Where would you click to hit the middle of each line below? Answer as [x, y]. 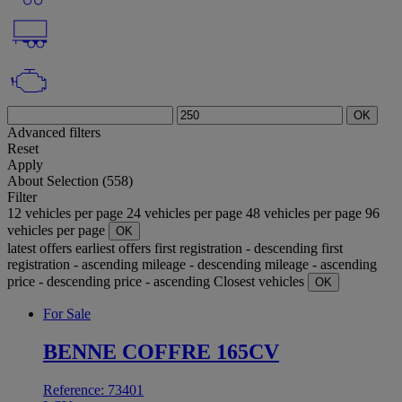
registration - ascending [73, 264]
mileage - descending [201, 264]
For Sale [67, 313]
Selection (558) [90, 180]
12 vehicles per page [67, 213]
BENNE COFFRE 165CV [161, 351]
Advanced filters [54, 132]
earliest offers [113, 248]
